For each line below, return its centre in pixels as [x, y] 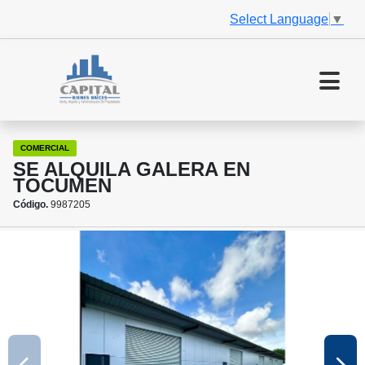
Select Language [279, 19]
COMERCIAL [45, 148]
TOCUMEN [62, 186]
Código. [31, 205]
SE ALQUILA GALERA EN [132, 169]
